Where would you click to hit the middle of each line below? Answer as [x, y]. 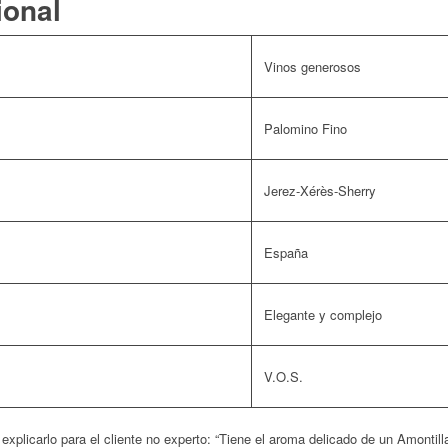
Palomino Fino [305, 128]
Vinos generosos [312, 66]
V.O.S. [283, 376]
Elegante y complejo [323, 314]
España [286, 252]
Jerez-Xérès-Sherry [320, 190]
